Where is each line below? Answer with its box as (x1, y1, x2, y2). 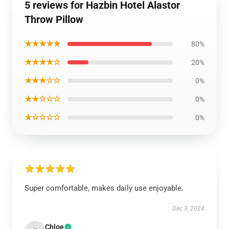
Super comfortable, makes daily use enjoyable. (25, 184, 184, 193)
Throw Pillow (25, 13, 83, 26)
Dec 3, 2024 (172, 205, 204, 212)
